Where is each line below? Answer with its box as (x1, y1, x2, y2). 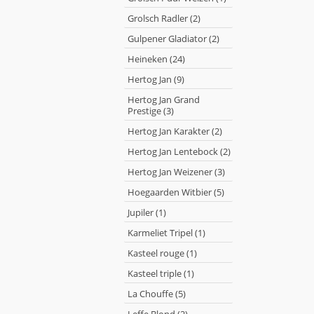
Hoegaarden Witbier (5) (128, 186, 224, 198)
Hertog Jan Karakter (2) (128, 125, 222, 137)
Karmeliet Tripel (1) (128, 226, 205, 239)
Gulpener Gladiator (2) (128, 32, 219, 45)
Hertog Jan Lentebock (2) (128, 145, 231, 158)
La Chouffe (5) (128, 287, 186, 300)
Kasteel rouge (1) (128, 247, 197, 259)
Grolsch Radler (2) (128, 12, 200, 25)
